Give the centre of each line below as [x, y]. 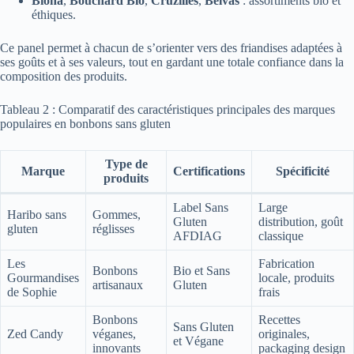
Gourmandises [43, 277]
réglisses [113, 228]
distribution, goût [301, 221]
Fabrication [286, 263]
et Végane [198, 341]
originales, [284, 333]
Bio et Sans [201, 270]
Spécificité [303, 171]
